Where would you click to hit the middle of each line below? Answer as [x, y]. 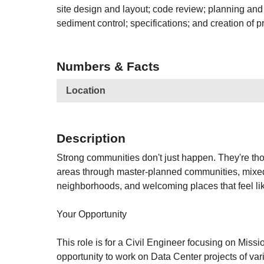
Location [86, 90]
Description [91, 138]
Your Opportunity [92, 214]
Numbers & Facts [108, 66]
